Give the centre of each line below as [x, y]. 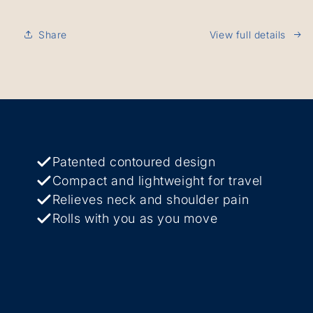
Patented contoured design [134, 162]
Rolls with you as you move [135, 219]
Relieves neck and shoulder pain [151, 200]
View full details [247, 34]
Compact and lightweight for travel [157, 181]
